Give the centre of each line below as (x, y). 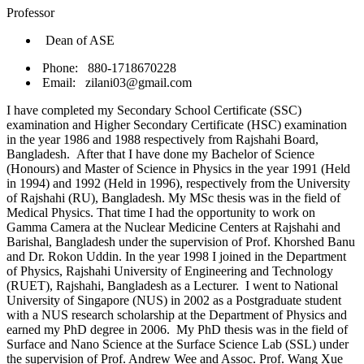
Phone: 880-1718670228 (108, 68)
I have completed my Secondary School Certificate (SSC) (154, 110)
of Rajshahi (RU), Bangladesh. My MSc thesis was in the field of (173, 198)
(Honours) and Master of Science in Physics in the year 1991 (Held (178, 169)
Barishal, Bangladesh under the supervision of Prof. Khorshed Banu (181, 242)
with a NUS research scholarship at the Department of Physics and (177, 315)
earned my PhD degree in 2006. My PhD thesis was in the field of (177, 330)
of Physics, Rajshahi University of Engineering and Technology (170, 271)
